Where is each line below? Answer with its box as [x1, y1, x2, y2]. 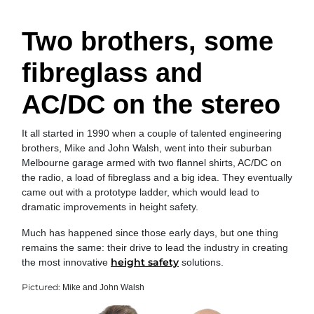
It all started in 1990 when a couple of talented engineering [22, 127, 282, 139]
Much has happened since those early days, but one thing [22, 226, 278, 238]
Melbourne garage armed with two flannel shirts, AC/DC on [22, 156, 282, 168]
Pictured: [22, 281, 60, 292]
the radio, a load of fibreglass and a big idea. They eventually [22, 171, 292, 183]
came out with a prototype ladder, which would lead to [22, 186, 259, 198]
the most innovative [22, 256, 111, 268]
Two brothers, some [22, 26, 273, 56]
